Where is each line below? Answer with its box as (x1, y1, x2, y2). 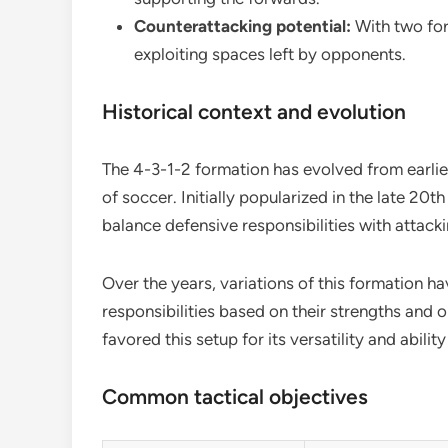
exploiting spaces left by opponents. (134, 44, 406, 64)
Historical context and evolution (102, 99, 406, 124)
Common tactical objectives (102, 384, 368, 409)
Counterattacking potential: (134, 16, 351, 36)
